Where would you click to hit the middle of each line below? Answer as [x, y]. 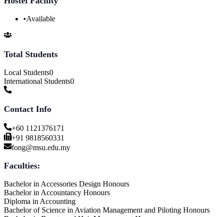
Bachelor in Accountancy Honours [57, 192]
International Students [37, 81]
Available [41, 18]
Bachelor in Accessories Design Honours [67, 184]
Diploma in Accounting [40, 201]
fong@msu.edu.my [41, 147]
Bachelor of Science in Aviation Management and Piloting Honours [107, 210]
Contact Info [28, 109]
